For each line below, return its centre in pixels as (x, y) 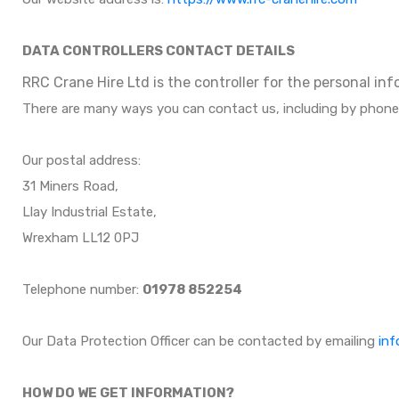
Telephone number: (82, 289)
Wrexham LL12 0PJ (81, 238)
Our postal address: (81, 160)
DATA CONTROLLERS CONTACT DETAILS (159, 51)
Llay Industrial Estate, (90, 212)
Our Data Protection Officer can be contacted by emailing (200, 341)
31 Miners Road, (70, 186)
